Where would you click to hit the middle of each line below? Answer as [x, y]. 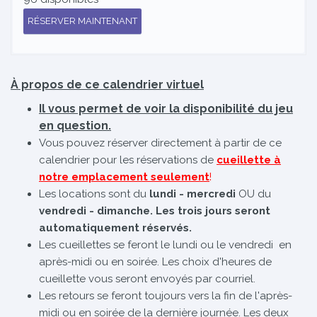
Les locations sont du [94, 194]
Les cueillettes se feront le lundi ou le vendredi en [165, 244]
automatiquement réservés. [115, 227]
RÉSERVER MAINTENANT [82, 21]
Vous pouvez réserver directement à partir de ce [160, 143]
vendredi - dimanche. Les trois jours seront [155, 211]
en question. [75, 125]
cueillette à [249, 160]
